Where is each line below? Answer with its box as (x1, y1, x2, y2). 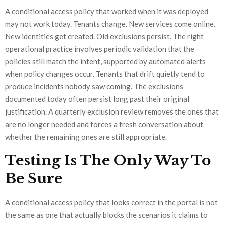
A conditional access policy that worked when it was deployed (5, 6, 208, 16)
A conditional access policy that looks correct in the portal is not (5, 197, 218, 207)
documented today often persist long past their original (5, 94, 189, 103)
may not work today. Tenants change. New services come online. (5, 19, 215, 28)
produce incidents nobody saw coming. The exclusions (5, 81, 183, 91)
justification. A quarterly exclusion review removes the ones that (5, 106, 219, 116)
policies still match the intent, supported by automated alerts (5, 56, 206, 66)
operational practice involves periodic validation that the (5, 44, 194, 53)
